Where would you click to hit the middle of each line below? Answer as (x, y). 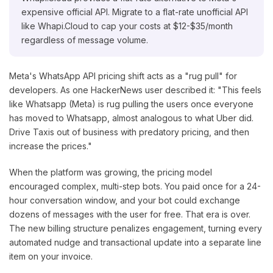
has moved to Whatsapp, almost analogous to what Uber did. (131, 118)
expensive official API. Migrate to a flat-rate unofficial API (135, 12)
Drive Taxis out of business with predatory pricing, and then (129, 132)
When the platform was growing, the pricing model (111, 172)
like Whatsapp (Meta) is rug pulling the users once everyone (131, 104)
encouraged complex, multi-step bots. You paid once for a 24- (135, 186)
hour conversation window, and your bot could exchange (125, 200)
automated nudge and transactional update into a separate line (135, 243)
